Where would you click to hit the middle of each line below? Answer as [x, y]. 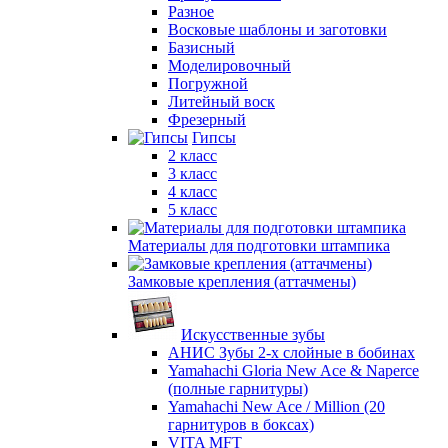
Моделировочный [229, 65]
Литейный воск [221, 101]
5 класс [192, 209]
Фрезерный [207, 119]
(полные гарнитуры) [238, 388]
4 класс [192, 191]
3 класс [192, 173]
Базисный [201, 47]
